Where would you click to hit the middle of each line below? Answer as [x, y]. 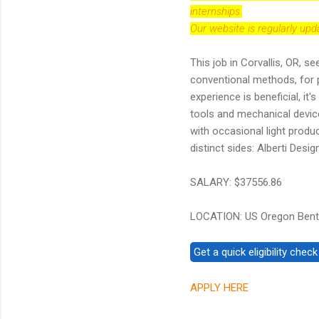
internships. [216, 11]
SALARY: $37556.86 [236, 182]
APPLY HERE [219, 287]
